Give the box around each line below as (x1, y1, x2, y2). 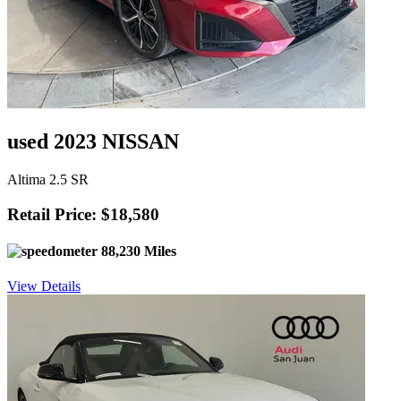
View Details (7, 278, 81, 294)
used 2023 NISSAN (7, 130, 179, 154)
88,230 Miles (98, 243, 176, 259)
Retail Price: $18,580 (7, 204, 159, 224)
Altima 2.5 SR (7, 172, 89, 187)
